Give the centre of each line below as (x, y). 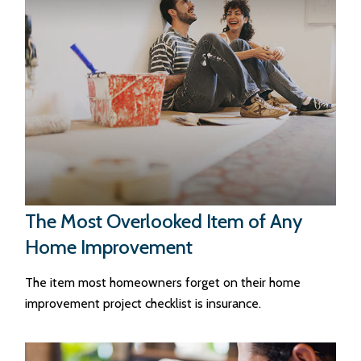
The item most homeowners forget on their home (163, 282)
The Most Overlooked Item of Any (164, 221)
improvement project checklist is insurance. (143, 303)
